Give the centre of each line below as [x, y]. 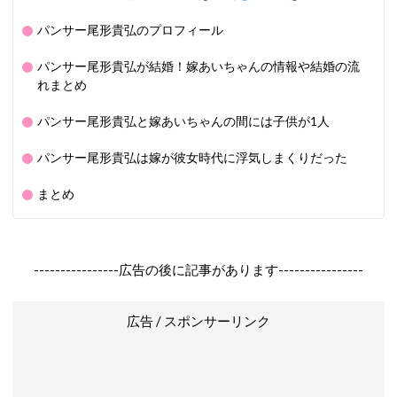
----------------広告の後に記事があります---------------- [198, 269]
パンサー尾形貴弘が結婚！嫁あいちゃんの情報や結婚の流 [198, 66]
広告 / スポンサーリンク [198, 321]
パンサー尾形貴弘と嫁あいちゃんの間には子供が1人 [183, 121]
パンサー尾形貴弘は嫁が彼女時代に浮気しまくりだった [192, 158]
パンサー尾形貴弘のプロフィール [130, 30]
